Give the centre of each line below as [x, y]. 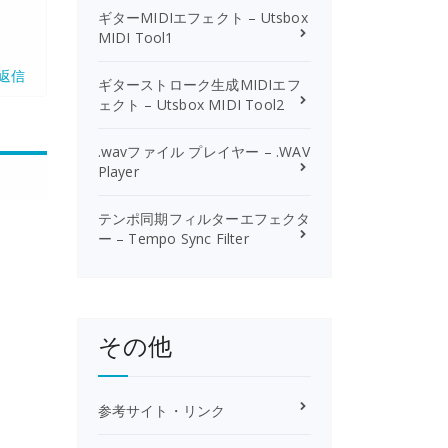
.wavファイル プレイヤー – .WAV [203, 151]
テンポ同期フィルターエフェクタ [204, 218]
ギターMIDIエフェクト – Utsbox [202, 17]
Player [118, 171]
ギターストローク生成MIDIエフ [199, 84]
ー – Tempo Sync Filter [173, 238]
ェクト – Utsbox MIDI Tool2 [191, 104]
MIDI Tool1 [135, 37]
